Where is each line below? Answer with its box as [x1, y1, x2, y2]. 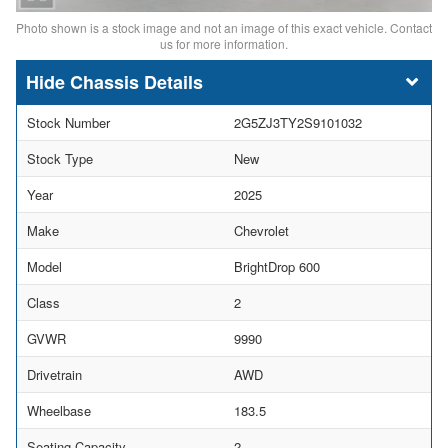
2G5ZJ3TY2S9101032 [234, 113, 362, 133]
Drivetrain [27, 365, 82, 385]
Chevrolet [234, 221, 289, 241]
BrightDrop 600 [234, 257, 320, 277]
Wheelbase [27, 401, 91, 421]
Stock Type [27, 149, 93, 169]
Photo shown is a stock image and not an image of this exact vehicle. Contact [16, 19, 432, 37]
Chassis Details [70, 69, 203, 96]
